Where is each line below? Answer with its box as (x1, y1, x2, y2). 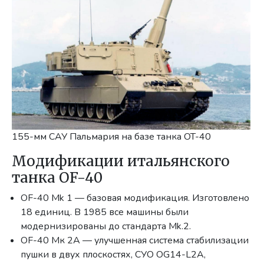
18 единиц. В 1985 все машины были (21, 206, 189, 219)
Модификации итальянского (12, 152, 230, 171)
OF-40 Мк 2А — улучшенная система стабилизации (21, 234, 249, 247)
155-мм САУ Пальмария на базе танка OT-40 (12, 130, 212, 144)
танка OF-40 (12, 169, 103, 187)
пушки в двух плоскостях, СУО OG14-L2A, (21, 248, 206, 262)
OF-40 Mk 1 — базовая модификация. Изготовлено (21, 192, 250, 205)
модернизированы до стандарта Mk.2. (21, 220, 192, 233)
